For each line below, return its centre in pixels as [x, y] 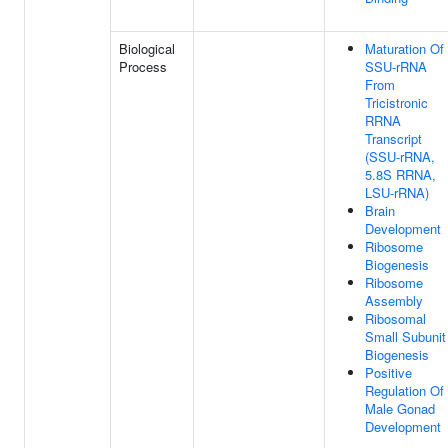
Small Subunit [405, 336]
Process [143, 66]
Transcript [393, 138]
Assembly [394, 300]
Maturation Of [404, 48]
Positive [388, 372]
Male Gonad [400, 408]
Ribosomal [395, 318]
